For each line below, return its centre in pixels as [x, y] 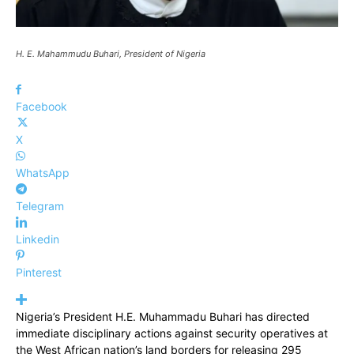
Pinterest [39, 272]
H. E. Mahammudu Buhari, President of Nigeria [111, 53]
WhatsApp [43, 172]
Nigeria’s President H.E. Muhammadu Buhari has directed [163, 316]
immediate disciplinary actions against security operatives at [172, 333]
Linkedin [38, 239]
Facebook [41, 106]
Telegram [40, 205]
